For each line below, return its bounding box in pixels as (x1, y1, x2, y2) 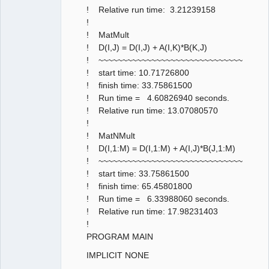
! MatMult (67, 29, 129, 40)
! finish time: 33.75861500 (67, 80, 192, 90)
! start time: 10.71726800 (67, 67, 189, 77)
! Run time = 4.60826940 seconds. (67, 92, 229, 103)
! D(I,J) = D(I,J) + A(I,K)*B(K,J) (67, 42, 207, 52)
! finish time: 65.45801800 (67, 181, 192, 191)
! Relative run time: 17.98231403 (67, 206, 218, 216)
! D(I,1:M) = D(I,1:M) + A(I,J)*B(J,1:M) (67, 143, 235, 153)
